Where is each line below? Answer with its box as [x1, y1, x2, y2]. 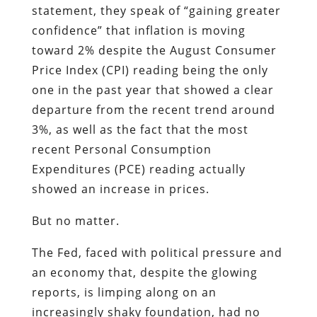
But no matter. [31, 212, 120, 229]
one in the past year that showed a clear [31, 81, 274, 98]
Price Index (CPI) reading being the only [31, 62, 268, 78]
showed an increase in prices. [31, 180, 209, 197]
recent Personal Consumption [31, 141, 212, 157]
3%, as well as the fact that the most [31, 121, 248, 137]
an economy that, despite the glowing [31, 264, 258, 280]
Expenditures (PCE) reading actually [31, 161, 246, 177]
